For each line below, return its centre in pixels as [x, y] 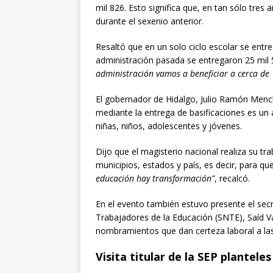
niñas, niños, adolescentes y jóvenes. [169, 126]
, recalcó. [232, 179]
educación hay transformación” [155, 179]
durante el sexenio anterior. [150, 21]
